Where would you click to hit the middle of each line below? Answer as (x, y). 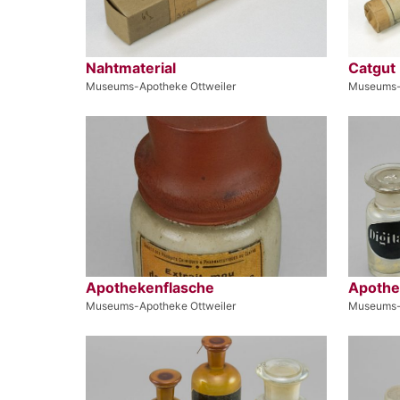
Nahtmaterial (131, 67)
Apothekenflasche (150, 287)
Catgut (372, 67)
